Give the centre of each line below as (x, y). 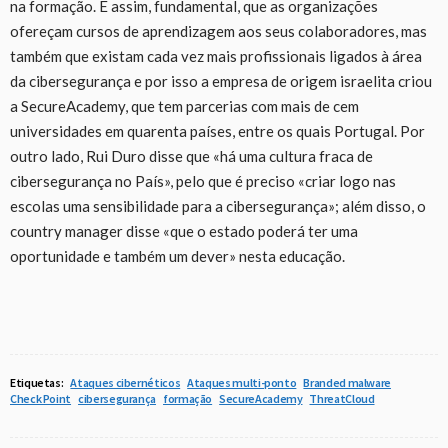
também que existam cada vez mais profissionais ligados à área (216, 55)
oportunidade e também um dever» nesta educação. (177, 255)
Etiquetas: (37, 382)
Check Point (41, 398)
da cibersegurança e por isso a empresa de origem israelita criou (221, 80)
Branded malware (347, 382)
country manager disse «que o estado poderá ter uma (184, 230)
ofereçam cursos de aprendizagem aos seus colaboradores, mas (218, 30)
